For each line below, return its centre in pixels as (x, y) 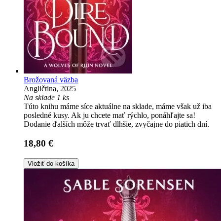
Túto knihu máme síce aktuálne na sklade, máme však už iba (118, 107)
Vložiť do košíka (51, 163)
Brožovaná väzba (51, 80)
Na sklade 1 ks (46, 98)
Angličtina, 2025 (50, 89)
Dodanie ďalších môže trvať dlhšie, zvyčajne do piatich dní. (116, 124)
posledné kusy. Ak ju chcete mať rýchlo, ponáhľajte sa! (110, 115)
